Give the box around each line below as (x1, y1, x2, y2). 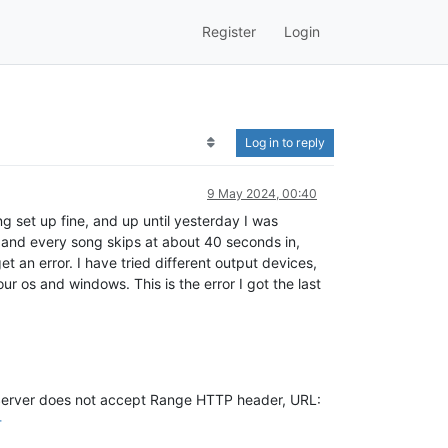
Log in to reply (245, 134, 325, 150)
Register (202, 23, 256, 41)
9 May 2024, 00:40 (207, 185, 317, 201)
